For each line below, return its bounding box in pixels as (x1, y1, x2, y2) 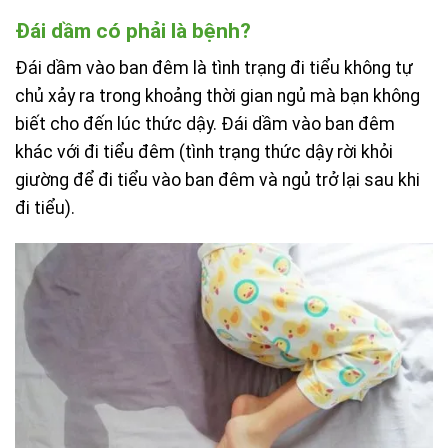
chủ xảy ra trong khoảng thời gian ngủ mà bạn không (15, 85, 420, 106)
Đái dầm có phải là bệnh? (15, 18, 251, 44)
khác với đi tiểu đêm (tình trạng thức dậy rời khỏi (15, 141, 393, 162)
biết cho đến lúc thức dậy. (15, 113, 221, 134)
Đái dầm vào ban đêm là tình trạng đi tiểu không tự (15, 57, 413, 78)
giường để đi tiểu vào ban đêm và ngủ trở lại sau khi (15, 169, 420, 190)
